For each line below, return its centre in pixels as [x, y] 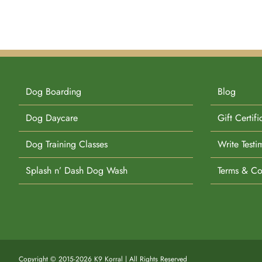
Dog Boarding [54, 92]
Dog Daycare [52, 118]
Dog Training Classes [67, 144]
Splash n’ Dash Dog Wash [77, 170]
